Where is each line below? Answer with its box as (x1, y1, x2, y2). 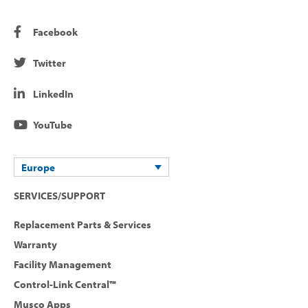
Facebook (32, 25, 78, 38)
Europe (21, 160, 55, 174)
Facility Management (14, 257, 111, 271)
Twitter (32, 56, 66, 69)
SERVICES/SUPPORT (14, 188, 105, 202)
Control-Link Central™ (14, 277, 116, 291)
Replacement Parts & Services (14, 217, 151, 231)
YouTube (32, 118, 72, 131)
